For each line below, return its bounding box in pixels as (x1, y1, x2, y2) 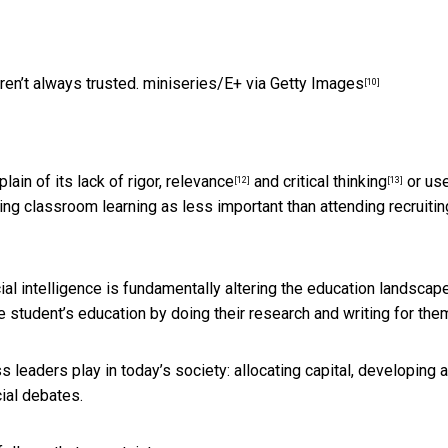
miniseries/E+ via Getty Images (143, 74, 364, 94)
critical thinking (283, 172, 387, 192)
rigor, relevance (128, 172, 234, 192)
